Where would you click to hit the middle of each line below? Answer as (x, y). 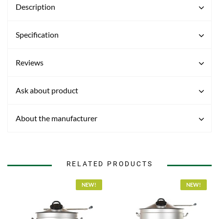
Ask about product (47, 90)
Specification (37, 34)
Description (35, 7)
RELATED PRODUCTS (109, 164)
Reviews (30, 62)
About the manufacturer (56, 118)
